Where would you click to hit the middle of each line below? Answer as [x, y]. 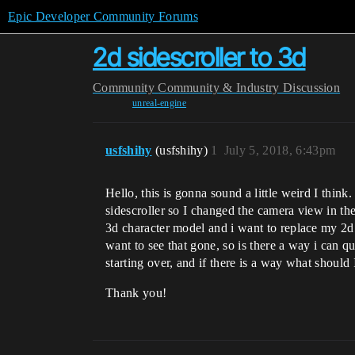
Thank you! [136, 293]
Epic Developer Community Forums [103, 16]
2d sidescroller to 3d [199, 57]
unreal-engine [159, 103]
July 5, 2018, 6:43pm [280, 150]
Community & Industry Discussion [249, 88]
